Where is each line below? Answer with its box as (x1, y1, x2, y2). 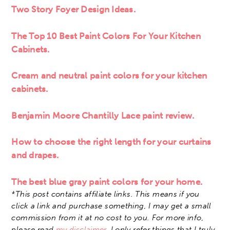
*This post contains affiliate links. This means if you (11, 189, 200, 199)
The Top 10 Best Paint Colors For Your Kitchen (11, 30, 201, 41)
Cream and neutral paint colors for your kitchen (11, 70, 207, 81)
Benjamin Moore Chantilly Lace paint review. (11, 110, 195, 121)
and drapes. (11, 150, 59, 161)
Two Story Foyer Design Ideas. (11, 4, 136, 15)
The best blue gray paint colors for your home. (11, 176, 203, 187)
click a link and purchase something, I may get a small (11, 201, 212, 210)
